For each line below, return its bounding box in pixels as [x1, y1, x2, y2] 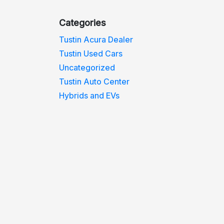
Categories [59, 17, 106, 28]
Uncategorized [59, 62, 115, 72]
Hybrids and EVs [59, 90, 120, 100]
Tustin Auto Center [59, 76, 130, 86]
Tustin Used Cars [59, 48, 123, 58]
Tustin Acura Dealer [59, 34, 133, 44]
